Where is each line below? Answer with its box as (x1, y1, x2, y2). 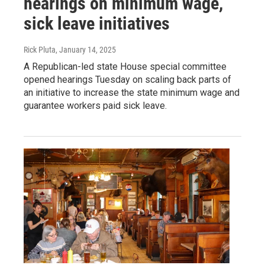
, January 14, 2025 (56, 44, 116, 54)
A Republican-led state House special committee (24, 60, 227, 72)
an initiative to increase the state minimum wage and (24, 86, 240, 98)
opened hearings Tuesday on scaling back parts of (24, 73, 231, 85)
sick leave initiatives (24, 12, 170, 34)
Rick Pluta (24, 44, 56, 54)
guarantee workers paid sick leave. (24, 99, 167, 111)
